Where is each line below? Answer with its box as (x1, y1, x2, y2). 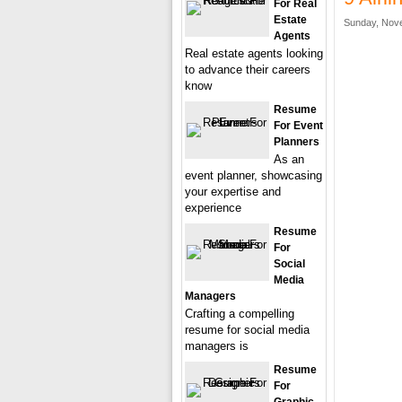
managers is (185, 339, 249, 353)
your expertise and (185, 185, 281, 198)
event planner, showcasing (185, 169, 322, 182)
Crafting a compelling (185, 307, 294, 320)
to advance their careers (185, 63, 310, 76)
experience (185, 201, 241, 214)
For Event (274, 119, 323, 132)
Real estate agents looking (185, 47, 323, 60)
